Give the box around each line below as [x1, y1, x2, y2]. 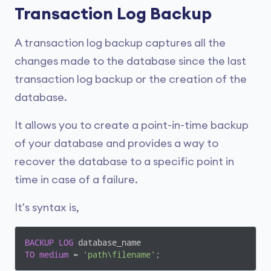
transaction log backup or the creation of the [15, 74, 247, 85]
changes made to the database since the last [15, 56, 246, 67]
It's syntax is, [15, 202, 79, 213]
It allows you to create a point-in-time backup [15, 120, 249, 131]
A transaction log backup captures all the [15, 38, 226, 48]
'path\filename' [83, 250, 155, 260]
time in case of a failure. [15, 174, 138, 185]
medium [39, 250, 68, 260]
